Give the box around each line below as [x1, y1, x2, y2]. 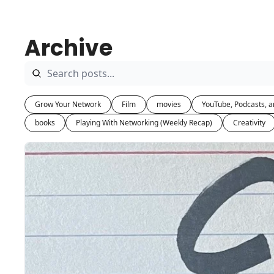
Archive [24, 32, 113, 64]
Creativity [233, 117, 265, 128]
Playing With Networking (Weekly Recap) [76, 117, 212, 128]
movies [157, 99, 181, 109]
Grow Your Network [35, 99, 101, 109]
